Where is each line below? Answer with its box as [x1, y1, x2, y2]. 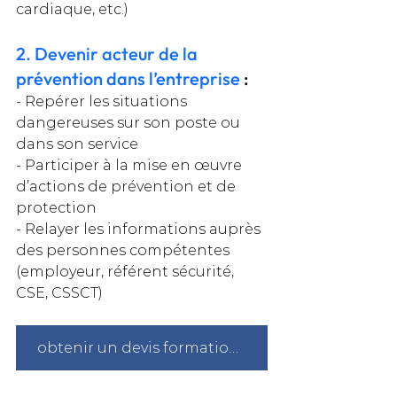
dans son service [16, 136, 138, 153]
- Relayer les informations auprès [16, 221, 264, 238]
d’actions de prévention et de [16, 178, 239, 196]
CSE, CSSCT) [16, 284, 103, 302]
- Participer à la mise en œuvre [16, 157, 245, 175]
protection [16, 199, 97, 217]
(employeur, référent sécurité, [16, 263, 237, 281]
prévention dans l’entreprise [16, 67, 244, 90]
